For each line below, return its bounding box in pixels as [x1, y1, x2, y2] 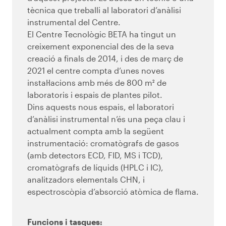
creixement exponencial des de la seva [27, 41, 174, 51]
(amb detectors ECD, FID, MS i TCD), [27, 150, 163, 160]
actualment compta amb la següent [27, 126, 164, 136]
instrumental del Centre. [27, 17, 121, 27]
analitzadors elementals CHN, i [27, 175, 145, 185]
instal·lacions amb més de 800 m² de [27, 78, 166, 88]
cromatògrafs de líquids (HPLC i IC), [27, 162, 163, 173]
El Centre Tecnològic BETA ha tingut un [27, 29, 176, 39]
